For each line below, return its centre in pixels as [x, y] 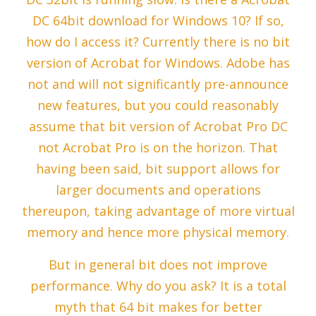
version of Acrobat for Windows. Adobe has [158, 63]
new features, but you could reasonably [158, 105]
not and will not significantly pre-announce [158, 84]
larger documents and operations [158, 190]
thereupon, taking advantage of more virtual [158, 211]
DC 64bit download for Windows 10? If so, [158, 21]
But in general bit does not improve [158, 265]
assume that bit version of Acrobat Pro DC [158, 127]
